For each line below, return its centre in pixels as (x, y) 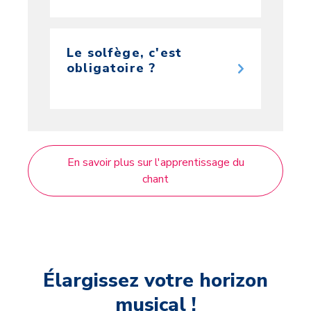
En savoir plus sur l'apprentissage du (155, 162)
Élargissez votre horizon (155, 280)
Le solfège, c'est (125, 52)
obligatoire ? (111, 68)
